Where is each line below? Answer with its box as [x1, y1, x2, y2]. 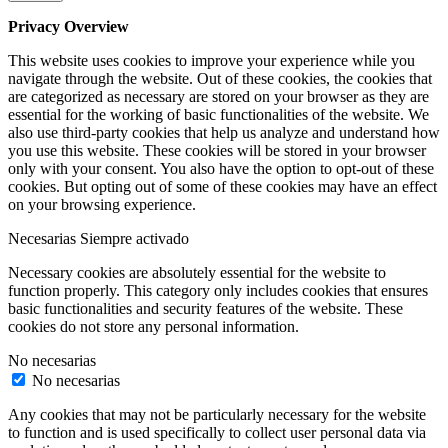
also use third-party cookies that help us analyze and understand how [8, 124, 440, 142]
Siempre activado [80, 230, 189, 248]
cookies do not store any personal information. [8, 318, 299, 336]
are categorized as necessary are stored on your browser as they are [8, 88, 429, 106]
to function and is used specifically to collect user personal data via [8, 424, 426, 442]
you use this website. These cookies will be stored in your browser [8, 142, 426, 160]
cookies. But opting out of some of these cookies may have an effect [8, 178, 437, 196]
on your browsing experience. [8, 196, 196, 214]
